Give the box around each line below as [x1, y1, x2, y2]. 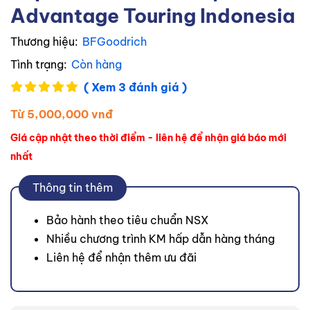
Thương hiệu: [10, 35, 78, 49]
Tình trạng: [10, 57, 67, 72]
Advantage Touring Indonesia [10, 3, 295, 28]
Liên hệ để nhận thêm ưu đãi [46, 250, 197, 265]
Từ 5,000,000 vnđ [10, 107, 113, 122]
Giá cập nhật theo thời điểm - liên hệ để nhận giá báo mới [10, 131, 286, 145]
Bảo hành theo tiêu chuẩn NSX [46, 213, 209, 228]
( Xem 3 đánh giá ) [84, 80, 187, 95]
